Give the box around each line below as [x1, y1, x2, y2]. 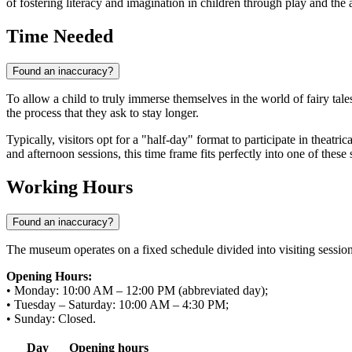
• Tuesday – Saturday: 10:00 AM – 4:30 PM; [6, 298, 229, 312]
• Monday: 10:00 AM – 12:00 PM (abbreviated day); [6, 284, 268, 298]
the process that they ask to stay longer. [6, 106, 199, 120]
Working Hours [6, 177, 133, 198]
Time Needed [6, 26, 113, 47]
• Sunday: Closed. [6, 312, 96, 326]
